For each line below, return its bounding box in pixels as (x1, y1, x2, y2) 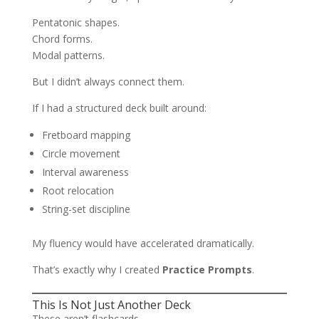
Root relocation (41, 184, 114, 198)
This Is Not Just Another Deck (31, 297, 191, 313)
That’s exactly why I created (31, 263, 162, 277)
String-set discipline (41, 202, 130, 216)
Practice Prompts (162, 263, 252, 277)
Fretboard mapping (41, 128, 130, 142)
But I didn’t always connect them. (31, 75, 184, 89)
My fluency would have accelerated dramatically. (31, 236, 254, 251)
